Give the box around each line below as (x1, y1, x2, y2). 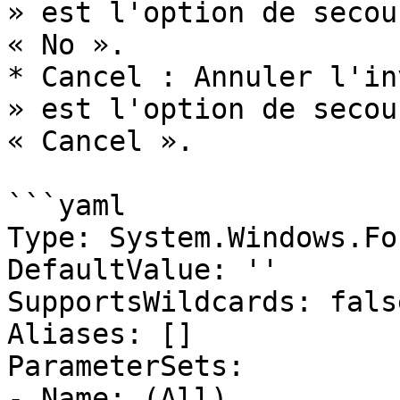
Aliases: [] (7, 318, 194, 350)
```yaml (7, 189, 126, 221)
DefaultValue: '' (7, 254, 279, 286)
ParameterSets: (7, 350, 245, 382)
